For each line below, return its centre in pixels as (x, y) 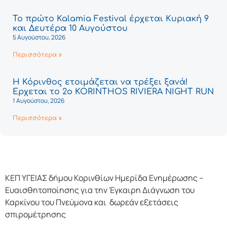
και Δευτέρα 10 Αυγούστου (70, 28)
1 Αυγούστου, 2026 (39, 100)
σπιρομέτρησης (35, 214)
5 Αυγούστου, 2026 (39, 37)
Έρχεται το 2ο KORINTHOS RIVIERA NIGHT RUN (113, 91)
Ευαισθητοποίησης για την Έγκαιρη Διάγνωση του (100, 190)
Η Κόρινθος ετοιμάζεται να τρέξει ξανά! (100, 82)
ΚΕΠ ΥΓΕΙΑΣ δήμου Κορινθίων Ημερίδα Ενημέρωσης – (104, 178)
